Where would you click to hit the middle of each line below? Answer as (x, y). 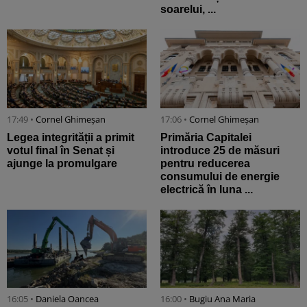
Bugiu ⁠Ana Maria (222, 299)
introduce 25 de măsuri (220, 150)
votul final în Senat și (61, 150)
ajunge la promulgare (62, 163)
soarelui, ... (188, 10)
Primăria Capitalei (206, 137)
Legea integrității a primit (71, 137)
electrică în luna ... (207, 189)
